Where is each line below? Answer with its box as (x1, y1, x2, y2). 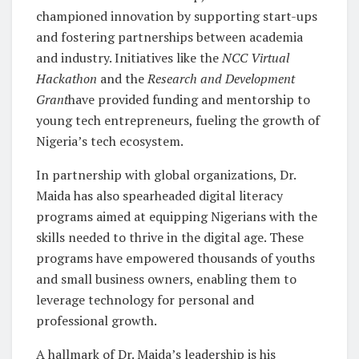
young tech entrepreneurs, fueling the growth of (36, 111, 320, 129)
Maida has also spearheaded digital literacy (36, 186, 283, 204)
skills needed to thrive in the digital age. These (36, 228, 304, 246)
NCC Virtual (222, 48, 289, 67)
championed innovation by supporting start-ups (36, 6, 317, 25)
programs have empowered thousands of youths (36, 248, 315, 267)
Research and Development (147, 69, 295, 87)
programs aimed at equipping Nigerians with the (36, 207, 317, 225)
